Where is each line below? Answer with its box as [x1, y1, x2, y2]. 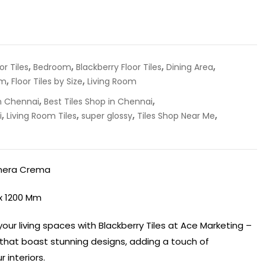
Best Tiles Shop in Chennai [44, 96, 153, 107]
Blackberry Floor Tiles [76, 61, 162, 73]
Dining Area [166, 61, 214, 73]
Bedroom [33, 61, 72, 73]
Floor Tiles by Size [11, 75, 83, 87]
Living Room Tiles [7, 110, 77, 122]
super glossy [81, 110, 133, 122]
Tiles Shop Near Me [137, 110, 216, 122]
